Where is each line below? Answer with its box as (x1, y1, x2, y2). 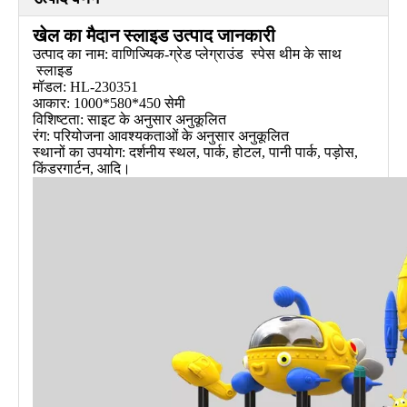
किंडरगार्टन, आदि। (33, 160, 131, 176)
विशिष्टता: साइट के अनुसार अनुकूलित (33, 111, 226, 127)
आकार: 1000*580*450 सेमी (33, 94, 185, 111)
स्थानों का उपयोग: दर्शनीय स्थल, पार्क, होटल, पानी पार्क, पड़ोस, (33, 144, 358, 160)
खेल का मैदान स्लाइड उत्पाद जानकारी (33, 25, 275, 45)
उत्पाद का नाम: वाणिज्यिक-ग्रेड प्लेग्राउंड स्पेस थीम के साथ (33, 45, 342, 62)
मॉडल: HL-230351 (33, 78, 138, 94)
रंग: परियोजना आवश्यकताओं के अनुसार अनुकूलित (33, 127, 289, 144)
